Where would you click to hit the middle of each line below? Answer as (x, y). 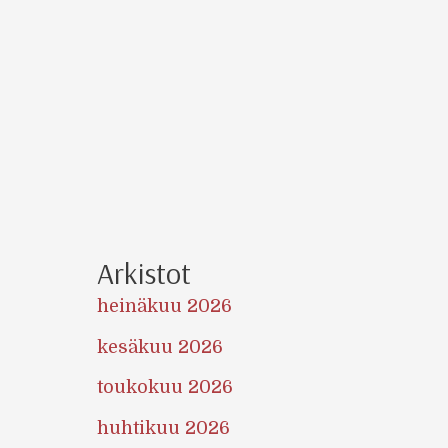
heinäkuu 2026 (164, 306)
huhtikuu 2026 (163, 427)
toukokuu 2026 (164, 387)
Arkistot (143, 273)
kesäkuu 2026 (159, 346)
